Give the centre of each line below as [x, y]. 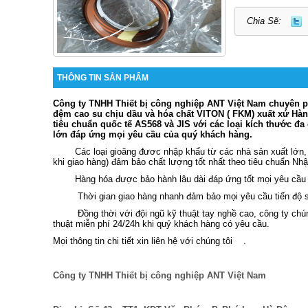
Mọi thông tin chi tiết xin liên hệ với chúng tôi [143, 241]
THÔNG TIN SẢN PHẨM [103, 77]
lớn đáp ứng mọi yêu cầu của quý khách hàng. [153, 134]
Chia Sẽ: [264, 21]
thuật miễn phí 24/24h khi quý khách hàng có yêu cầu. [161, 223]
